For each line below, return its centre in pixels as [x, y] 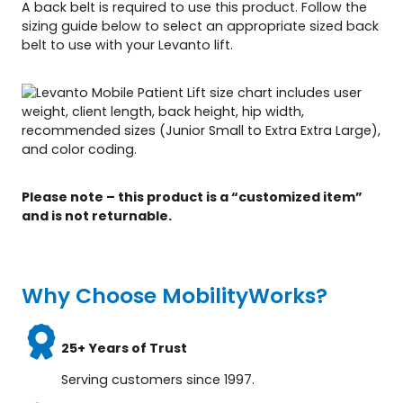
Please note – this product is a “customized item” [192, 197]
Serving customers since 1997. [158, 379]
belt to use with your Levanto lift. [127, 45]
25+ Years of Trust [125, 348]
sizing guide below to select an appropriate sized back [200, 26]
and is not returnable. [97, 215]
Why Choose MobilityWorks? [175, 295]
